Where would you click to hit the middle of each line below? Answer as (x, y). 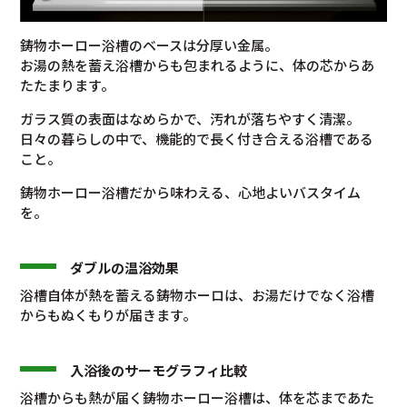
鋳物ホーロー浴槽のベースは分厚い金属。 (149, 45)
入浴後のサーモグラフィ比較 (159, 371)
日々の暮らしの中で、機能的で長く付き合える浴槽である (197, 139)
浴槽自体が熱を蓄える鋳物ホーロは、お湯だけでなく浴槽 (198, 295)
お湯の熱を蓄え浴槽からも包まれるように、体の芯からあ (198, 65)
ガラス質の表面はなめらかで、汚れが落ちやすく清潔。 (190, 119)
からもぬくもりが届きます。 (109, 315)
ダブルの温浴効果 (125, 268)
